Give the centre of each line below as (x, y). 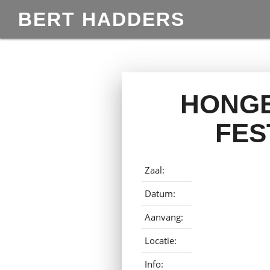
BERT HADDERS (102, 19)
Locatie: (161, 240)
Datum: (160, 193)
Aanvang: (164, 217)
